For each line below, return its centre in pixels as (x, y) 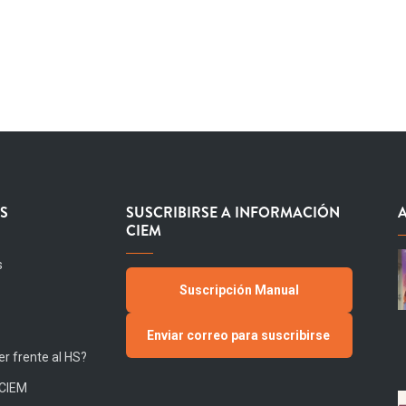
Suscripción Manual (239, 290)
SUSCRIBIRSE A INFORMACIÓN (233, 212)
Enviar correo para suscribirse (239, 335)
